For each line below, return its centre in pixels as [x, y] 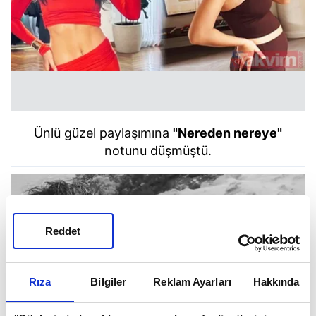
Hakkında [276, 282]
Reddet [63, 231]
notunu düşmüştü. [158, 150]
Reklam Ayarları [192, 282]
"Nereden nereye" [227, 133]
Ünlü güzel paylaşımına [103, 133]
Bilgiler [109, 282]
